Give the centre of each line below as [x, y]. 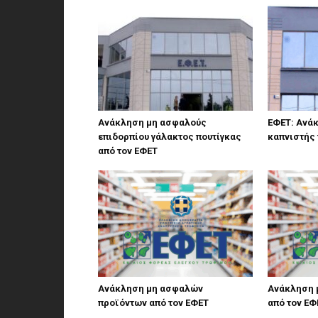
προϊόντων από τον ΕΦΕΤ [153, 303]
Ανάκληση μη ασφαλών [150, 289]
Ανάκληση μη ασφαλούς [152, 122]
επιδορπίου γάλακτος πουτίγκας [170, 137]
